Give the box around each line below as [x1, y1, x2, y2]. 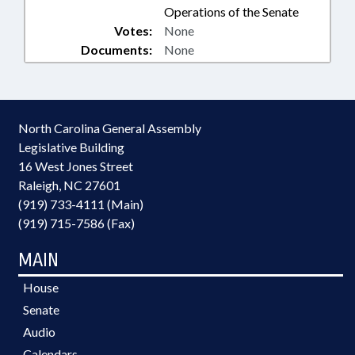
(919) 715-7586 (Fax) [18, 216, 135, 231]
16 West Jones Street [18, 158, 133, 174]
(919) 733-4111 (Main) [18, 197, 143, 212]
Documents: [81, 42, 152, 57]
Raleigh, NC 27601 [18, 177, 120, 193]
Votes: [114, 23, 152, 38]
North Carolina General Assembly [18, 120, 201, 136]
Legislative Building [18, 139, 124, 155]
